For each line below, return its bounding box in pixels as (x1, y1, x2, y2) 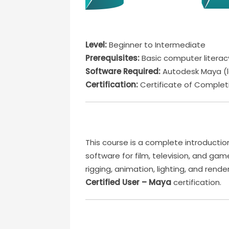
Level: (85, 39, 107, 50)
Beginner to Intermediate (107, 39, 206, 50)
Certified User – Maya (85, 177, 172, 188)
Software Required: (85, 66, 161, 77)
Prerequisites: (85, 53, 140, 63)
